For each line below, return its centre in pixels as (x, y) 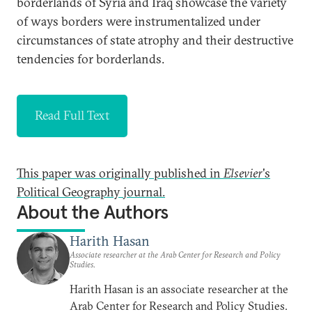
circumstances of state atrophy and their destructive (155, 40)
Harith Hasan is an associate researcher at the (179, 289)
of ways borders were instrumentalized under (139, 21)
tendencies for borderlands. (91, 59)
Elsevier (243, 173)
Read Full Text (72, 115)
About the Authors (93, 212)
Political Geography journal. (91, 192)
